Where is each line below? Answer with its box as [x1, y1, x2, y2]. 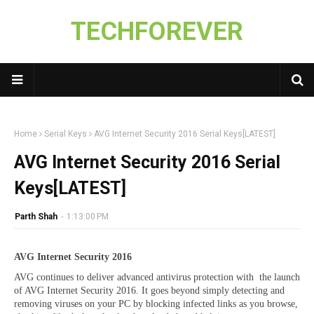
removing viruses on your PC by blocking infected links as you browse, [14, 298, 298, 309]
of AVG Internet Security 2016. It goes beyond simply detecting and [14, 285, 285, 296]
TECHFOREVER [71, 17, 243, 46]
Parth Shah [15, 212, 57, 221]
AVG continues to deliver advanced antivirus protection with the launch [14, 271, 300, 282]
